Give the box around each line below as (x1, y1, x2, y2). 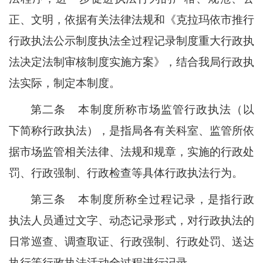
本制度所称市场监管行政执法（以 (77, 103, 255, 116)
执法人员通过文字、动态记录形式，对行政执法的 (9, 214, 254, 227)
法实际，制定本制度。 (9, 76, 120, 89)
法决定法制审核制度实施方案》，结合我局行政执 (9, 55, 254, 68)
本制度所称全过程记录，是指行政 (77, 193, 255, 206)
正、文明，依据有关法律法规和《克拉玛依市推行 (9, 13, 254, 26)
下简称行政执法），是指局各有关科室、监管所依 (9, 124, 254, 137)
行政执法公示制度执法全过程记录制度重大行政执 (9, 34, 254, 47)
